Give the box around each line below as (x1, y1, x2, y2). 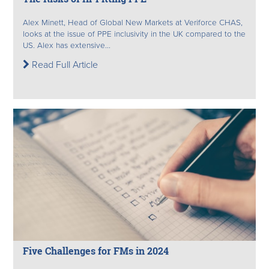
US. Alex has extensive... (23, 40, 110, 50)
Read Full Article (29, 58, 98, 71)
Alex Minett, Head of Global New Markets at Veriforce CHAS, (23, 17, 243, 28)
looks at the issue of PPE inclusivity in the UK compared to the (23, 29, 246, 39)
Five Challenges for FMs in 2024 (23, 244, 169, 258)
